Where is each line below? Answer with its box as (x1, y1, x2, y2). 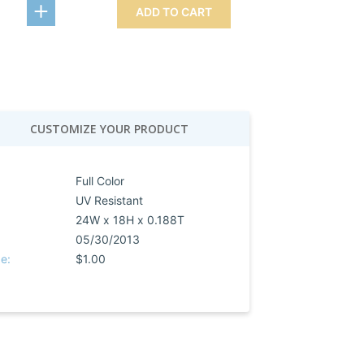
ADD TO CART (136, 5, 213, 19)
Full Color (76, 174, 125, 188)
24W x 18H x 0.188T (76, 213, 185, 227)
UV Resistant (76, 193, 144, 207)
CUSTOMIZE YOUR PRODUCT (29, 121, 188, 136)
